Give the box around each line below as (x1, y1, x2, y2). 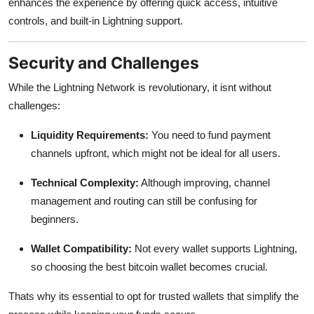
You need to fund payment (149, 128, 271, 141)
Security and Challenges (8, 52, 199, 73)
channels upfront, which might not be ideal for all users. (31, 146, 280, 159)
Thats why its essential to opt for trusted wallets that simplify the (8, 289, 299, 302)
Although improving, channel (139, 176, 270, 189)
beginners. (31, 212, 78, 225)
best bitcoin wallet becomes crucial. (106, 260, 268, 273)
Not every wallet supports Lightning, (132, 242, 297, 254)
